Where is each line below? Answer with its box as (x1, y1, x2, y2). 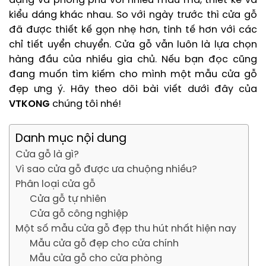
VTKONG (9, 99, 50, 110)
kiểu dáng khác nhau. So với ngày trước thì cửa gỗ (9, 10, 257, 21)
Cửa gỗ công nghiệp (30, 209, 128, 220)
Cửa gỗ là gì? (15, 150, 79, 160)
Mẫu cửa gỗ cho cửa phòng (30, 254, 162, 264)
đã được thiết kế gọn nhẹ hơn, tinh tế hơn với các (9, 25, 257, 36)
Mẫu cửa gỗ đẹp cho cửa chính (30, 239, 179, 249)
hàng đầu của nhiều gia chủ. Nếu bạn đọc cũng (9, 55, 257, 65)
